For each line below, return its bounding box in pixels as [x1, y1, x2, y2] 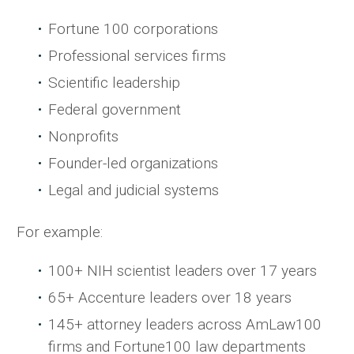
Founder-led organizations [48, 153, 218, 172]
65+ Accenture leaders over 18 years [48, 288, 292, 307]
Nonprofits [48, 126, 119, 145]
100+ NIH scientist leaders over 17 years [48, 261, 317, 280]
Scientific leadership [48, 73, 180, 92]
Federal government [48, 100, 181, 119]
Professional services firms [48, 46, 226, 65]
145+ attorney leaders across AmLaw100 [48, 314, 322, 333]
